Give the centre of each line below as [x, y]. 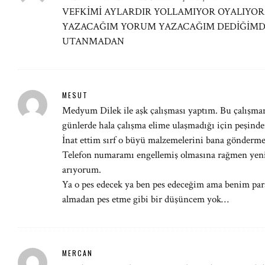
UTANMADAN [93, 41]
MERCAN [77, 253]
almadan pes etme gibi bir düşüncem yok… [146, 199]
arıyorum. [82, 170]
